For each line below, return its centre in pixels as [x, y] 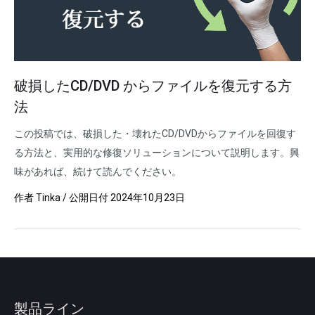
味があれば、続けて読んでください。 [98, 172]
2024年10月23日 [148, 198]
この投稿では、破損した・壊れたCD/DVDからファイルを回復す [155, 134]
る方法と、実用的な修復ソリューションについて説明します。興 [157, 153]
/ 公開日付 [85, 198]
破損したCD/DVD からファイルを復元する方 [153, 86]
